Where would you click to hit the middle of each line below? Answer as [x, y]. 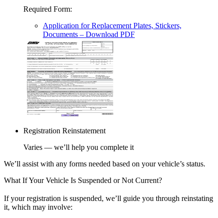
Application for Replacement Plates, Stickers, [112, 26]
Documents [60, 35]
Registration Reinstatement [64, 131]
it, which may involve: [38, 207]
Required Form [47, 9]
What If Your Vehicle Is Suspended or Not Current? [83, 181]
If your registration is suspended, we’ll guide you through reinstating [109, 199]
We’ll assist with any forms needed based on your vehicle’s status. [105, 164]
